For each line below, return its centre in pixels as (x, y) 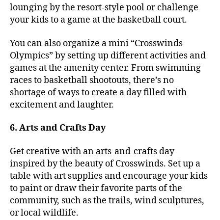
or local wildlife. (44, 213)
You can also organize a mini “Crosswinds (96, 43)
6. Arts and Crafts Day (58, 128)
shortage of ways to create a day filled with (98, 92)
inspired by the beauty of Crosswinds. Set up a (105, 164)
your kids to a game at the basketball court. (98, 20)
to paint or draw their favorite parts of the (96, 188)
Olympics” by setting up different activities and (108, 55)
